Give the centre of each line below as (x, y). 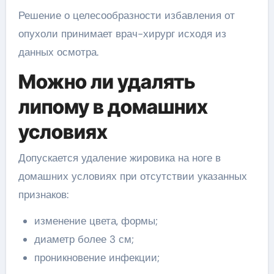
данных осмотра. (58, 52)
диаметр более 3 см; (84, 239)
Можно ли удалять (106, 82)
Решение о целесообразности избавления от (126, 15)
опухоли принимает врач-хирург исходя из (122, 34)
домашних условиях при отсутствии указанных (132, 176)
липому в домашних (113, 107)
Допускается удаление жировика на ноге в (119, 157)
